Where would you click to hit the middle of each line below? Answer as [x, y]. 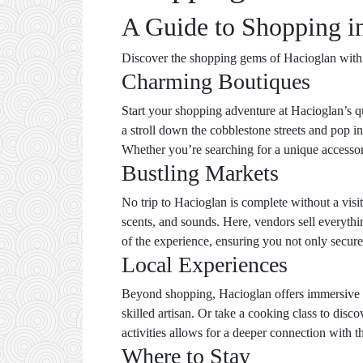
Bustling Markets [200, 173]
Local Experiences [205, 265]
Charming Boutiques [216, 81]
